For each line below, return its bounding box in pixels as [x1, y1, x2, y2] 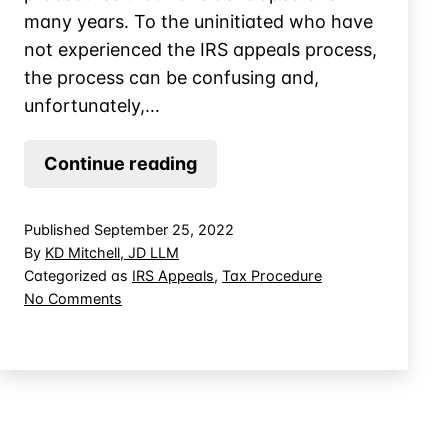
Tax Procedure [222, 266, 322, 284]
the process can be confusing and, [24, 66, 319, 88]
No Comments [24, 289, 122, 307]
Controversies [196, 319, 324, 341]
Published [24, 220, 94, 238]
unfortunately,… [24, 94, 160, 116]
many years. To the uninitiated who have [24, 10, 373, 32]
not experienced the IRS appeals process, [24, 38, 377, 60]
